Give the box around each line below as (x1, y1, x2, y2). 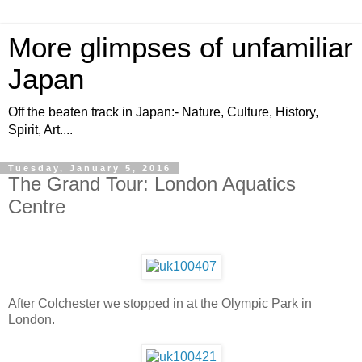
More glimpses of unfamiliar (8, 32, 353, 63)
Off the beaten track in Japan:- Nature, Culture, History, (8, 105, 318, 119)
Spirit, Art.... (8, 123, 73, 137)
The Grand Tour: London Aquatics (8, 173, 296, 195)
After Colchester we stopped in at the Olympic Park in (8, 296, 312, 310)
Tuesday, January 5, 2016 (8, 163, 171, 173)
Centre (8, 196, 65, 217)
